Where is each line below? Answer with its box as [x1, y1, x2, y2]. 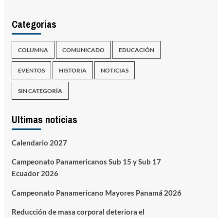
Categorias [11, 18, 56, 31]
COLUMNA [18, 46, 48, 54]
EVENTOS [18, 67, 45, 74]
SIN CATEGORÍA [18, 87, 62, 94]
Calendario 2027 [11, 138, 67, 147]
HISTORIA [58, 67, 87, 74]
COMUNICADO [62, 46, 105, 54]
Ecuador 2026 [11, 169, 58, 178]
